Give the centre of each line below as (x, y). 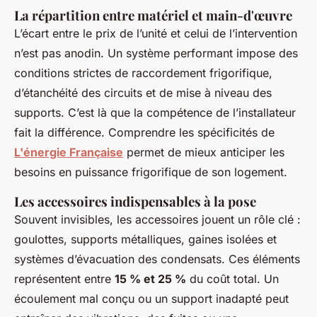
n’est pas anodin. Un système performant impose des (156, 53)
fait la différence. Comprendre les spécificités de (144, 133)
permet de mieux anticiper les (204, 152)
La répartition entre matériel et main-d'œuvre (153, 16)
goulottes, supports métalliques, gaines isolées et (145, 240)
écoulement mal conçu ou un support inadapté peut (151, 299)
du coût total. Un (232, 279)
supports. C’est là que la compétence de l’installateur (155, 113)
